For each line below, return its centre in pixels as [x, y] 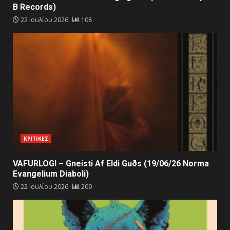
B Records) [34, 7]
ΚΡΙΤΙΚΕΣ [36, 138]
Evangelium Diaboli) [51, 174]
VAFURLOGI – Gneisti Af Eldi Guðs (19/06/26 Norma [111, 163]
